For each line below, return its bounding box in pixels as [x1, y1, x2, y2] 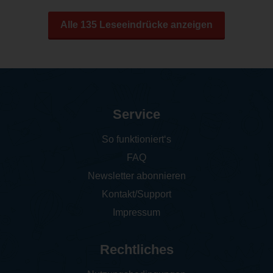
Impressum [113, 207, 160, 218]
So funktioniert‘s [102, 133, 171, 144]
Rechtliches [99, 241, 174, 257]
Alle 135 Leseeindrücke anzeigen [60, 19, 213, 30]
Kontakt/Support [102, 188, 171, 199]
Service [113, 106, 160, 122]
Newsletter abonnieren [87, 170, 186, 181]
